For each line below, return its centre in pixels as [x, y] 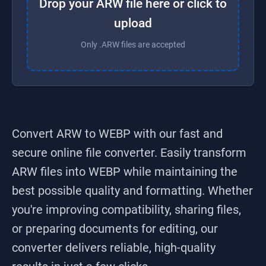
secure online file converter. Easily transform [129, 153]
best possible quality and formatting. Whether [132, 191]
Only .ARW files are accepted [133, 45]
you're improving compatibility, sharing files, [126, 210]
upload [133, 23]
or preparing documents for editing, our [115, 229]
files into [63, 172]
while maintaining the [179, 172]
